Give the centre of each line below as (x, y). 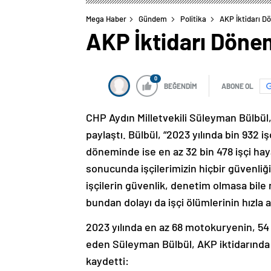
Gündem (153, 19)
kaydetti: (107, 261)
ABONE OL (237, 86)
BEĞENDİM (181, 86)
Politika (193, 19)
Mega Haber (106, 19)
